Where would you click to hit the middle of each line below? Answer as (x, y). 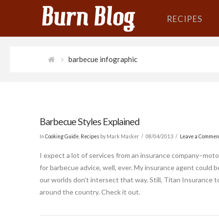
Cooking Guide (62, 136)
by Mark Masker (119, 136)
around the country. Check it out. (90, 192)
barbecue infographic (103, 59)
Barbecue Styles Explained (89, 121)
